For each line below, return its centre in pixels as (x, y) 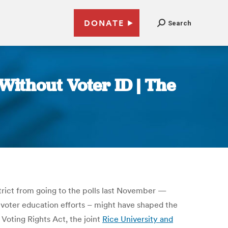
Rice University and (138, 219)
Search (180, 23)
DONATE (104, 23)
